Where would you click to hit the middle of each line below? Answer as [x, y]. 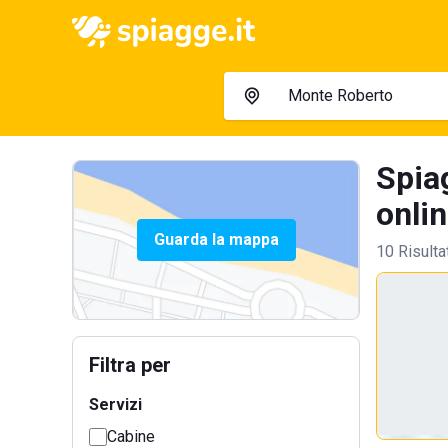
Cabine [131, 436]
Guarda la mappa [216, 239]
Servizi [115, 404]
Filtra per [130, 365]
